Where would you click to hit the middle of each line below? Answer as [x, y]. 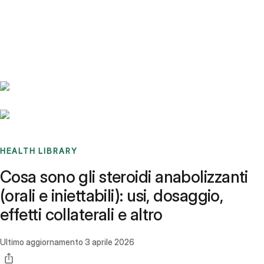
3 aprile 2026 [110, 242]
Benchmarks [37, 15]
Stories [73, 15]
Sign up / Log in [59, 29]
